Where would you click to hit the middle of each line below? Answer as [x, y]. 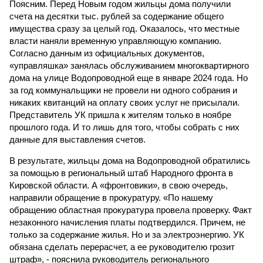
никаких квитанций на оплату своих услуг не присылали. [124, 102]
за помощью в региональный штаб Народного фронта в [121, 173]
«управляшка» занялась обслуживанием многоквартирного [129, 65]
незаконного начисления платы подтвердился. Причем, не [127, 222]
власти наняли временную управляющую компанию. [115, 41]
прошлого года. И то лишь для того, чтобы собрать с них [124, 127]
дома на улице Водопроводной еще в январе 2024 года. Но [129, 78]
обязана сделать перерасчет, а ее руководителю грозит [122, 247]
